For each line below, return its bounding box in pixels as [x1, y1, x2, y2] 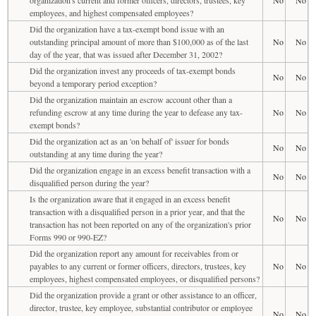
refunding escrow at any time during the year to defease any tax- [30, 106, 243, 118]
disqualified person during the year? [30, 176, 149, 188]
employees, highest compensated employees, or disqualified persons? [30, 272, 260, 284]
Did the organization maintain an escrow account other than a [30, 93, 232, 105]
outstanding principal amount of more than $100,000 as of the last [30, 35, 248, 47]
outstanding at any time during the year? [30, 147, 162, 159]
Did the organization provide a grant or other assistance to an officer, [30, 288, 257, 300]
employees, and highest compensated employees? [30, 6, 193, 18]
